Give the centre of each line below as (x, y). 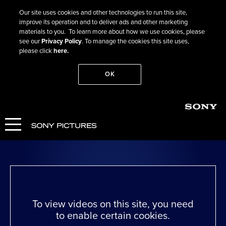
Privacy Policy (62, 41)
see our (31, 41)
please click (37, 51)
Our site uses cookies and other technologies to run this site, (103, 13)
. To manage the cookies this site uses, (136, 41)
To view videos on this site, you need (113, 204)
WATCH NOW (35, 137)
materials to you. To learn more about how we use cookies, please (112, 32)
